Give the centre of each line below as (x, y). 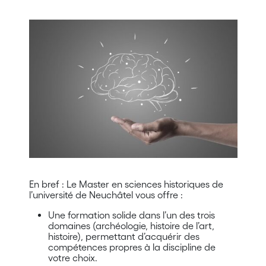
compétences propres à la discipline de (132, 247)
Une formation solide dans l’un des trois (131, 215)
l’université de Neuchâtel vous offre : (106, 195)
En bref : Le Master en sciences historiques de (126, 184)
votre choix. (72, 258)
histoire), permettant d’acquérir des (123, 237)
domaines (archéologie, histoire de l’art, (131, 226)
